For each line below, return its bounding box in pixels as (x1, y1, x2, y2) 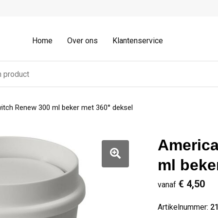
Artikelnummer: (157, 202, 210, 212)
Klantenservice (112, 36, 163, 45)
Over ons (67, 36, 98, 45)
